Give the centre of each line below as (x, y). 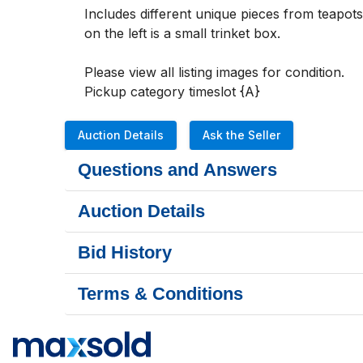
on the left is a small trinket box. (182, 33)
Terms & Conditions (160, 294)
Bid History (125, 252)
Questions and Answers (177, 170)
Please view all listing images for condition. (216, 72)
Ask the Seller (241, 135)
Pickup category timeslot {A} (172, 92)
